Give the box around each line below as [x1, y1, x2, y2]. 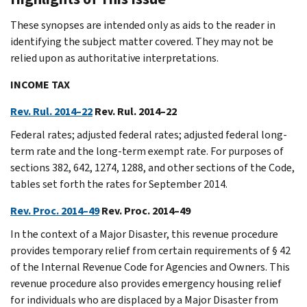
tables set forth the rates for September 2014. [10, 176, 228, 191]
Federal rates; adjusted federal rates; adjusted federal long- [10, 127, 287, 142]
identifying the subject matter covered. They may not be [10, 34, 273, 49]
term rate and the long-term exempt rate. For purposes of [10, 143, 284, 158]
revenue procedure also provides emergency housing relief [10, 275, 282, 291]
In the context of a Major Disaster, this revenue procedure [10, 226, 278, 241]
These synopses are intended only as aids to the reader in [10, 17, 275, 32]
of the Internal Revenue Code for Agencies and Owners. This [10, 259, 290, 274]
